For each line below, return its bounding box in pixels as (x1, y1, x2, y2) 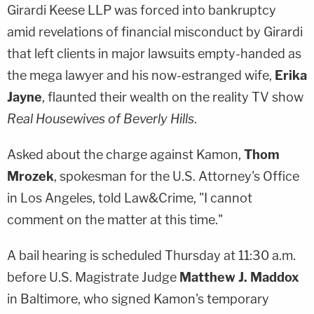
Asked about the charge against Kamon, (7, 147, 244, 163)
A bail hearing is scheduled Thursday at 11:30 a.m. (7, 248, 296, 264)
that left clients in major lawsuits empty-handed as (7, 46, 301, 62)
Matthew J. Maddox (179, 270, 299, 285)
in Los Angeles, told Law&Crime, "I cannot (7, 191, 252, 206)
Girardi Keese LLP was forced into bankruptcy (7, 3, 276, 18)
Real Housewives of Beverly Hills (7, 111, 194, 127)
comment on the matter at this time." (7, 212, 223, 228)
